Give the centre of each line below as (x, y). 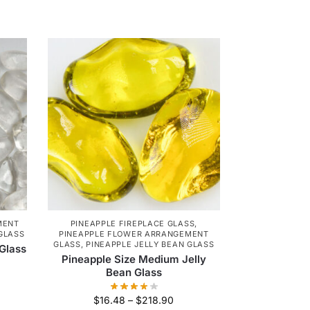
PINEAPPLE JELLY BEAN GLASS (150, 244)
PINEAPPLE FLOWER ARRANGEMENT (134, 234)
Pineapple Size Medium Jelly (134, 259)
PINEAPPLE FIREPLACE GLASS (133, 223)
